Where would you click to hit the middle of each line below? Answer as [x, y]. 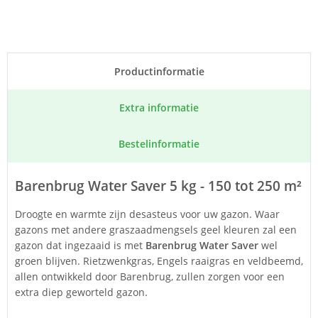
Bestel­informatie [159, 144]
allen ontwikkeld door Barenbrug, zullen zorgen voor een [150, 276]
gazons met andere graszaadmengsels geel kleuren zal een [156, 230]
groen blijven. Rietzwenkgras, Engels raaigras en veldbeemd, [159, 261]
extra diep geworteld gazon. [83, 292]
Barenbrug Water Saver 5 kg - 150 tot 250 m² [158, 186]
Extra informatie [159, 108]
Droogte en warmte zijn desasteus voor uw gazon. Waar [147, 214]
